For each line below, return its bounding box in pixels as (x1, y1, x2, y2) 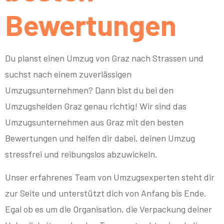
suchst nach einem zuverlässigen (5, 68, 131, 80)
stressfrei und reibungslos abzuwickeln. (5, 148, 157, 160)
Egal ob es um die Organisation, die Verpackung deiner (5, 203, 212, 215)
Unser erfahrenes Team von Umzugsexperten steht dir (5, 171, 214, 183)
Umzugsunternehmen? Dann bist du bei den (5, 84, 173, 96)
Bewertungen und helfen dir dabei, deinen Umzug (5, 132, 195, 144)
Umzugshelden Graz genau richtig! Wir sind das (5, 100, 186, 112)
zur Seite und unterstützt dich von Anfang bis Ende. (5, 187, 206, 199)
